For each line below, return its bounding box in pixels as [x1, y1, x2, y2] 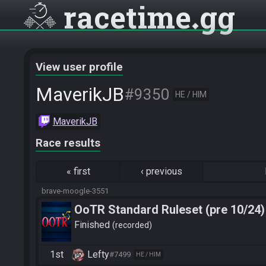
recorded [115, 220, 149, 230]
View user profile [36, 61, 123, 74]
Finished [74, 218, 112, 230]
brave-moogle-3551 [42, 186, 109, 195]
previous [145, 166, 182, 177]
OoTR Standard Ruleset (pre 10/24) [74, 202, 265, 217]
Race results [36, 137, 100, 150]
